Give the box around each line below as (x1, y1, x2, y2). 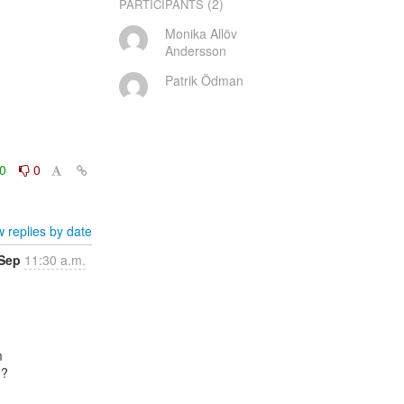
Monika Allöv (164, 24, 237, 42)
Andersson (164, 41, 226, 60)
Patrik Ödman (164, 71, 243, 89)
